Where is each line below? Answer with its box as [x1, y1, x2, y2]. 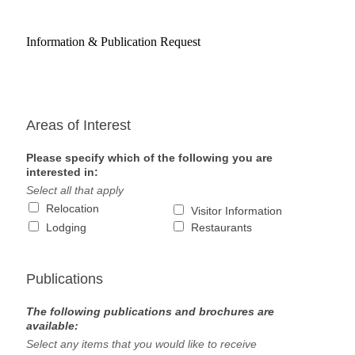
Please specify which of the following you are [26, 151, 273, 165]
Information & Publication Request [26, 35, 200, 49]
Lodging [46, 221, 86, 235]
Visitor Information [190, 204, 282, 218]
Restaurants [190, 221, 252, 235]
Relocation [46, 202, 99, 216]
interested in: [26, 166, 98, 179]
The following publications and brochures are [26, 305, 274, 319]
